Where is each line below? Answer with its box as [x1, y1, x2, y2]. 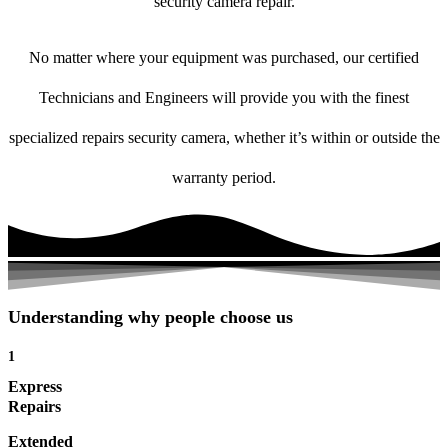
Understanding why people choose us [8, 307, 293, 328]
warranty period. [172, 169, 276, 187]
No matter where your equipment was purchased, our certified [29, 49, 419, 67]
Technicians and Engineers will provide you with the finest [39, 89, 409, 107]
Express [8, 378, 62, 396]
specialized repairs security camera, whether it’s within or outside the [8, 129, 440, 147]
